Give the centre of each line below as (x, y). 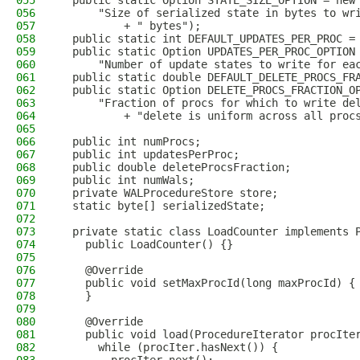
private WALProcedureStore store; (169, 193)
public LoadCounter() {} (146, 244)
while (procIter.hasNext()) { (169, 347)
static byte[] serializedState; (162, 206)
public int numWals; (127, 180)
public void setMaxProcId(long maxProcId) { (207, 283)
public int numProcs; (130, 141)
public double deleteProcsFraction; (175, 167)
